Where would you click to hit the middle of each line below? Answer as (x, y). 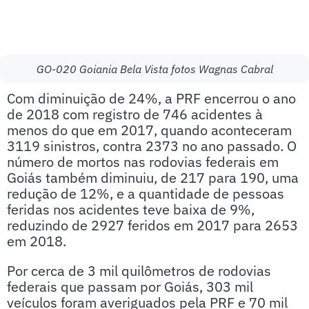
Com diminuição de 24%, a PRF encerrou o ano (151, 98)
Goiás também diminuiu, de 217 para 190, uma (153, 178)
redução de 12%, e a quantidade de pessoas (146, 193)
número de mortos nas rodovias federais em (143, 162)
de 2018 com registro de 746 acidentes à (135, 114)
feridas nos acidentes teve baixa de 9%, (131, 209)
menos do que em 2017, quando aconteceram (149, 130)
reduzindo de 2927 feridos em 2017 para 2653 (152, 225)
